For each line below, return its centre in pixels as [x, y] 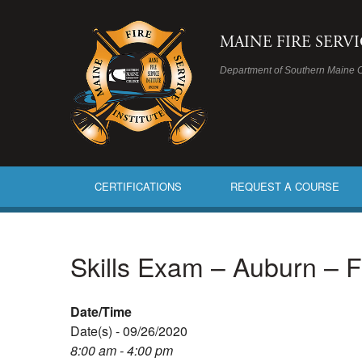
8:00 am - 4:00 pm [122, 351]
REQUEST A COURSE [285, 187]
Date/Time [101, 312]
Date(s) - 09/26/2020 [129, 331]
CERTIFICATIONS [138, 187]
